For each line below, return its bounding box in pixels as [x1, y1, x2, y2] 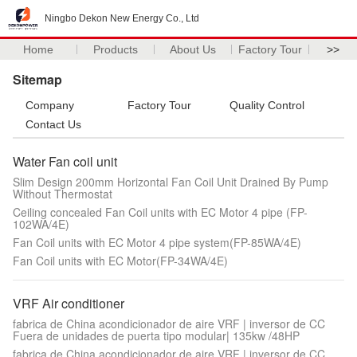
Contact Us [25, 118, 81, 131]
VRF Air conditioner [13, 294, 124, 312]
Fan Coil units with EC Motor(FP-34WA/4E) [13, 253, 228, 269]
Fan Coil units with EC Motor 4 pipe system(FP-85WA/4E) [13, 234, 301, 250]
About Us [170, 43, 217, 56]
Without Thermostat [13, 186, 112, 202]
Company [25, 99, 74, 112]
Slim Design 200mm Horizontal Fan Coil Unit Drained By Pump [13, 174, 328, 190]
